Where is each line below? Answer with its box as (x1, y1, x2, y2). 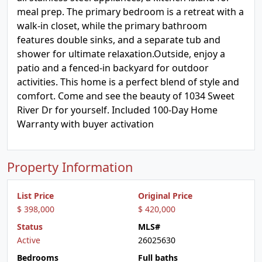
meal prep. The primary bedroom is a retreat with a (17, 5, 244, 18)
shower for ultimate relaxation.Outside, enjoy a (17, 47, 225, 60)
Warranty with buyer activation (17, 118, 154, 130)
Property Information (7, 158, 133, 175)
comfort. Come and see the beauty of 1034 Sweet (17, 89, 235, 102)
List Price (17, 190, 54, 201)
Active (17, 235, 40, 246)
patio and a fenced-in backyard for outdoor (17, 61, 209, 74)
